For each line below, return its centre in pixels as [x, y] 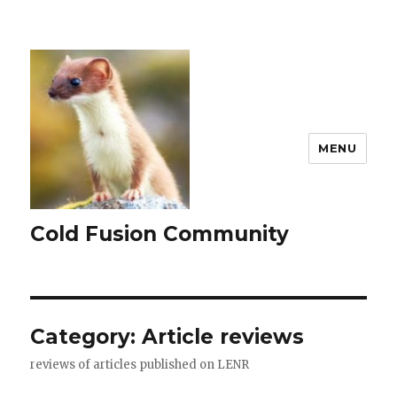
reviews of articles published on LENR [140, 365]
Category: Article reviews [167, 337]
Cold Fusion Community [160, 234]
